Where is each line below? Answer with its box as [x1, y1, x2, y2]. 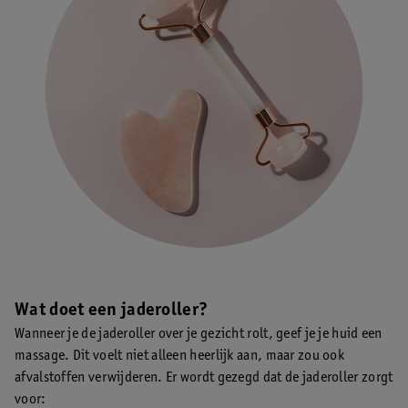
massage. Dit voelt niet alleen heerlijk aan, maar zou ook [15, 348, 345, 363]
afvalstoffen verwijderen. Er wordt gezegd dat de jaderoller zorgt [15, 370, 393, 385]
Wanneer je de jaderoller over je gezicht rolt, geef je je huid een [15, 326, 382, 342]
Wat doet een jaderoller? [15, 301, 209, 321]
